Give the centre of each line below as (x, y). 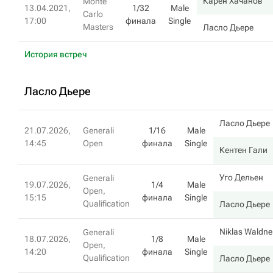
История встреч (56, 54)
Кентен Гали (243, 150)
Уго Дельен (241, 177)
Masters (98, 27)
